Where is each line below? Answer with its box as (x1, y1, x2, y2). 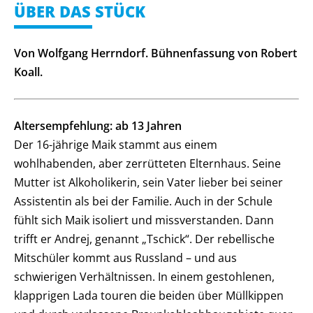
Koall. (14, 64, 43, 80)
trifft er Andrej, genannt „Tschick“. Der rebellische (14, 231, 275, 247)
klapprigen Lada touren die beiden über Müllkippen (14, 288, 284, 303)
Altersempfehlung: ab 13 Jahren (14, 118, 182, 133)
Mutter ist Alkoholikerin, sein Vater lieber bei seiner (14, 175, 283, 190)
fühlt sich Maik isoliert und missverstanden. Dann (14, 212, 274, 228)
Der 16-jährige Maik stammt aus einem (14, 137, 217, 152)
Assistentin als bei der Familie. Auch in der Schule (14, 194, 272, 209)
